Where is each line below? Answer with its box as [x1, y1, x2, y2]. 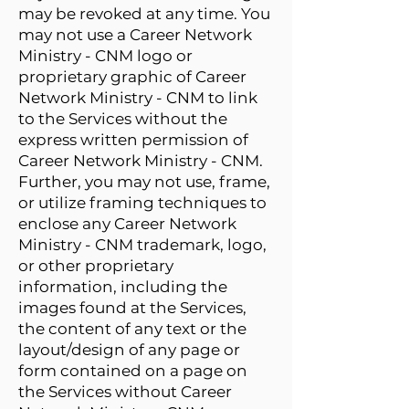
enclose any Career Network [18, 215, 236, 233]
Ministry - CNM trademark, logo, [18, 236, 267, 254]
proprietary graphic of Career [18, 68, 246, 86]
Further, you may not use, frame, [18, 173, 270, 191]
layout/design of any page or [18, 341, 240, 359]
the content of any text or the [18, 320, 246, 338]
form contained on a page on [18, 362, 247, 380]
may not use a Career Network [18, 26, 252, 44]
